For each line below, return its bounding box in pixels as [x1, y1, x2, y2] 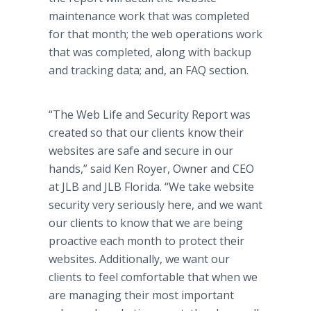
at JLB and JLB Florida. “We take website [49, 179, 254, 194]
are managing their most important [49, 287, 234, 303]
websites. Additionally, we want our [49, 251, 230, 267]
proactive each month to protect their [49, 233, 244, 249]
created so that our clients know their [49, 125, 244, 140]
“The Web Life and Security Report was [49, 107, 251, 122]
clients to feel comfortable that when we [49, 269, 258, 285]
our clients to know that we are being [49, 215, 243, 230]
